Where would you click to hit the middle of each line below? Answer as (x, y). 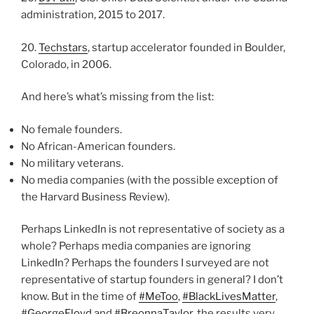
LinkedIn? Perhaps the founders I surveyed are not (145, 263)
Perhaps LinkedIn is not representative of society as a (153, 230)
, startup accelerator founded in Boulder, (186, 47)
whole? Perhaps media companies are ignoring (136, 246)
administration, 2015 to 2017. (93, 15)
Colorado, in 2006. (66, 64)
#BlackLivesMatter (229, 297)
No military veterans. (72, 163)
